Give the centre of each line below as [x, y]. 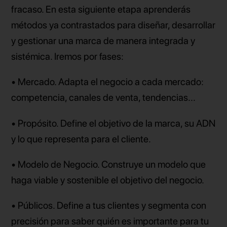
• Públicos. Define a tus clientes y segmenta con [109, 205]
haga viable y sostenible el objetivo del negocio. [108, 180]
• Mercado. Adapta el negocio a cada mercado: [108, 82]
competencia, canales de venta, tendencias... [104, 98]
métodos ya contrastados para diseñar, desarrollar [113, 25]
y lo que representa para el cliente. [81, 139]
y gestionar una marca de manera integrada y [103, 41]
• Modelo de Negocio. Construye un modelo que [109, 164]
